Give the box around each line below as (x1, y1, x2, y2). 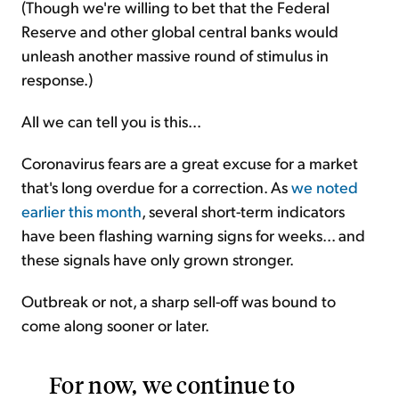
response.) (21, 69, 93, 90)
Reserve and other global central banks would (21, 20, 338, 42)
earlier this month (21, 200, 142, 222)
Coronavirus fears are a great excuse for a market (21, 152, 358, 174)
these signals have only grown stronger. (21, 248, 294, 270)
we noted (291, 176, 358, 198)
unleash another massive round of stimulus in (21, 45, 329, 66)
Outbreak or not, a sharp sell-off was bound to (21, 290, 336, 312)
